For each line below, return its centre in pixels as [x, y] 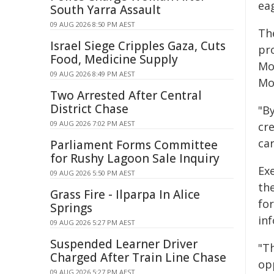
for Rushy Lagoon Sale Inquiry [135, 158]
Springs [71, 208]
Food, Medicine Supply [114, 59]
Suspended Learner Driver [124, 244]
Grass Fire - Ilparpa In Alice [125, 194]
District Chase [89, 109]
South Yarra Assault [106, 10]
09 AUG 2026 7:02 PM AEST [93, 123]
